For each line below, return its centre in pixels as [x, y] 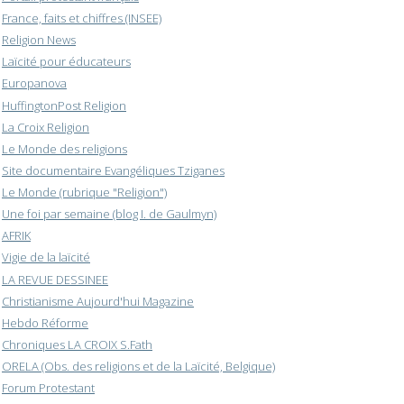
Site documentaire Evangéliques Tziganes [113, 170]
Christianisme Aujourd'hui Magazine [98, 301]
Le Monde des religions [64, 148]
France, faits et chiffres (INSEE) [82, 18]
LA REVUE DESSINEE [55, 279]
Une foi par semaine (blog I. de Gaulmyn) [109, 214]
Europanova [34, 83]
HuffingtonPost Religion [64, 105]
